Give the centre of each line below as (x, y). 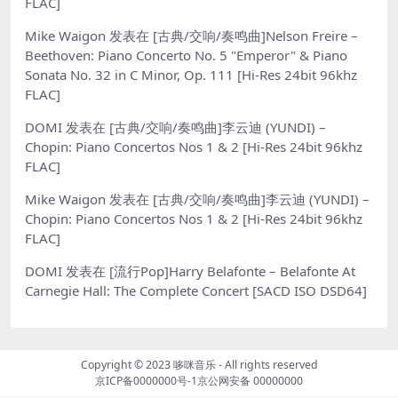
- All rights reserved (267, 364)
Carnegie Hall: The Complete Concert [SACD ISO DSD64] (196, 290)
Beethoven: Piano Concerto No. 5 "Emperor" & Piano (186, 55)
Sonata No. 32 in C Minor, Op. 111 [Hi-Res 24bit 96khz (191, 74)
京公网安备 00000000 (250, 380)
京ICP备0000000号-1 (146, 380)
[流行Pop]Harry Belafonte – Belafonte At (232, 271)
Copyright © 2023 (127, 364)
